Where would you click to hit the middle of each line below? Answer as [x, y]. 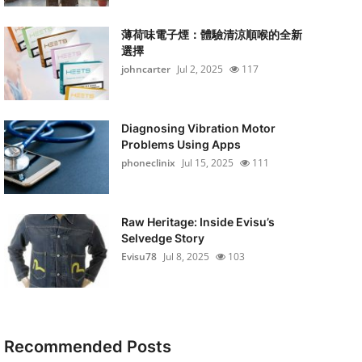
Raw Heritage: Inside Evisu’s [198, 222]
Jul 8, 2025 [186, 257]
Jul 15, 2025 [207, 163]
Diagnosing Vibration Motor [198, 128]
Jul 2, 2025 [200, 69]
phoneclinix [148, 163]
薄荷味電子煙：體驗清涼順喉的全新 [211, 34]
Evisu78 [139, 257]
